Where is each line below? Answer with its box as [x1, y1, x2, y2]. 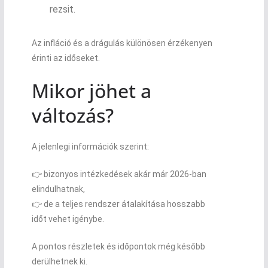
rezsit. [49, 3, 75, 15]
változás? [31, 102, 114, 128]
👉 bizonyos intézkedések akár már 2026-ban [31, 169, 206, 179]
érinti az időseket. [31, 53, 100, 63]
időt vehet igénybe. [31, 214, 104, 224]
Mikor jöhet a [31, 77, 151, 103]
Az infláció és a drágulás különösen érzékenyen [31, 38, 212, 48]
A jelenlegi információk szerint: [31, 141, 149, 151]
